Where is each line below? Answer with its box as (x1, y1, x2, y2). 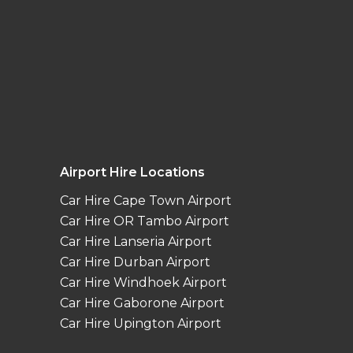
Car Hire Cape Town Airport (60, 193, 232, 209)
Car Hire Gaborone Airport (60, 295, 225, 311)
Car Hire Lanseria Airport (60, 234, 212, 250)
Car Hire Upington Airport (60, 316, 221, 332)
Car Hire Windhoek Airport (60, 275, 227, 291)
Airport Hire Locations (60, 165, 205, 180)
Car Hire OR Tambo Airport (60, 214, 229, 229)
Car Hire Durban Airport (60, 255, 210, 270)
